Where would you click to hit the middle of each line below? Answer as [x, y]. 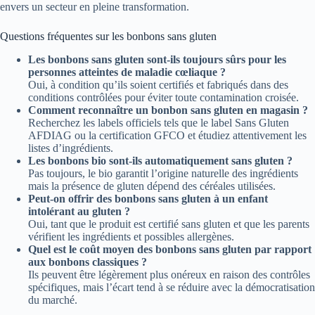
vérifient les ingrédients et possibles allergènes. [131, 237]
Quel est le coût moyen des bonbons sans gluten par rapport [170, 250]
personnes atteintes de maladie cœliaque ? [127, 72]
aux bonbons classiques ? [88, 262]
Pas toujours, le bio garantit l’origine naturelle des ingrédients [163, 174]
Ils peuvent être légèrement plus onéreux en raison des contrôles [169, 275]
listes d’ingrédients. [71, 148]
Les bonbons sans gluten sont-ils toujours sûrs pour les [157, 60]
